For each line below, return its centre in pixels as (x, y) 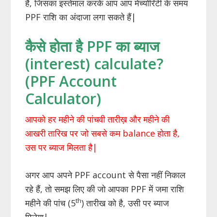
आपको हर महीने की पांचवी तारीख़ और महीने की (98, 119)
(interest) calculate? (94, 63)
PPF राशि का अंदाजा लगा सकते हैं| (81, 17)
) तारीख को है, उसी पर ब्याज (125, 203)
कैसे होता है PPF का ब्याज (93, 46)
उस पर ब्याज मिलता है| (62, 147)
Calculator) (63, 98)
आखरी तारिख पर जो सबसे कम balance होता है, (103, 133)
